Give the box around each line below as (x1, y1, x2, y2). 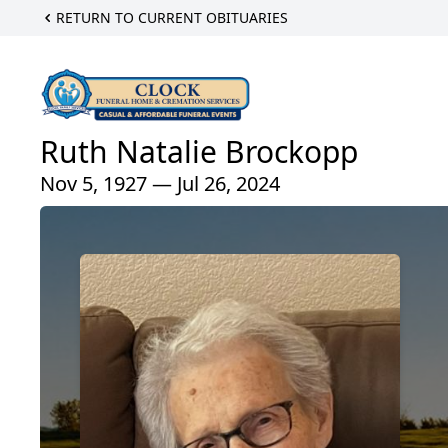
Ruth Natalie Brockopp (40, 131, 358, 173)
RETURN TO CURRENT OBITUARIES (56, 8, 288, 27)
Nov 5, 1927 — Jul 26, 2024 (40, 170, 280, 198)
